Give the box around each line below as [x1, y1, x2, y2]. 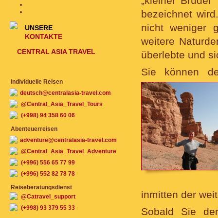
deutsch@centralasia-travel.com [20, 90, 111, 96]
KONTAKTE [25, 33, 62, 40]
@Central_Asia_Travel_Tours [21, 101, 103, 108]
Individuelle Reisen [11, 78, 63, 85]
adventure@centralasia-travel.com [20, 137, 117, 144]
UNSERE [25, 24, 53, 32]
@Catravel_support [21, 193, 75, 200]
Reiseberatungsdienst [11, 184, 72, 191]
